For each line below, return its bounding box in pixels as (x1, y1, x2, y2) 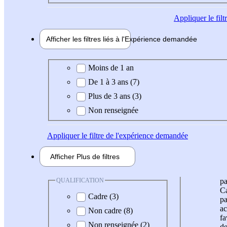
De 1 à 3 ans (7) (88, 77, 139, 86)
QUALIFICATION (56, 176, 104, 184)
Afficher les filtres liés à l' (46, 35, 125, 44)
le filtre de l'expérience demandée (80, 131, 188, 140)
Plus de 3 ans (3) (88, 91, 141, 100)
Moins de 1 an (88, 63, 134, 72)
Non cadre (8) (88, 206, 133, 215)
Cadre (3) (88, 192, 119, 201)
